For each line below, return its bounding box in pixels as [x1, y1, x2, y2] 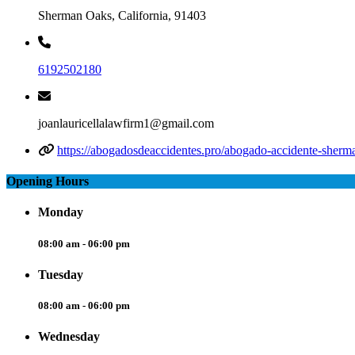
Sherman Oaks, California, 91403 [38, 8, 206, 22]
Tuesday [38, 267, 83, 281]
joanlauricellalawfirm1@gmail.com [38, 116, 214, 130]
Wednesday [38, 330, 100, 344]
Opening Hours [6, 174, 89, 189]
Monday [38, 205, 83, 219]
